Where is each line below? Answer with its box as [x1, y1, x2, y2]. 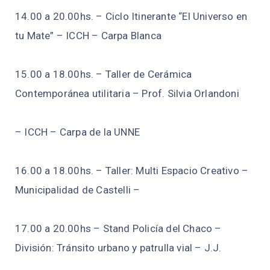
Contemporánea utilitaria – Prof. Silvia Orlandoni [15, 87, 239, 100]
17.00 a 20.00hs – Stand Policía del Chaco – [15, 222, 222, 235]
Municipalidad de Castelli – [15, 184, 140, 196]
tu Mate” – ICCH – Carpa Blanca [15, 30, 162, 42]
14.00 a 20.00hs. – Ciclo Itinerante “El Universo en [15, 10, 248, 23]
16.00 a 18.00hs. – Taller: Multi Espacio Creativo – [15, 165, 249, 177]
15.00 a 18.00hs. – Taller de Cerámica [15, 68, 192, 81]
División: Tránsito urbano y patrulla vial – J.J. [15, 242, 222, 254]
